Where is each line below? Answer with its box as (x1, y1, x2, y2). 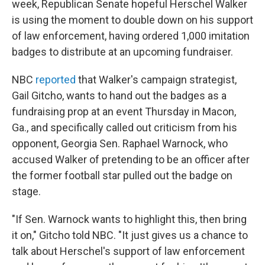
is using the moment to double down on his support (12, 14, 253, 26)
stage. (12, 185, 41, 198)
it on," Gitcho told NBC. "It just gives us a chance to (12, 229, 248, 241)
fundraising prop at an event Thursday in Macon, (12, 105, 236, 118)
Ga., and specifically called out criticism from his (12, 121, 237, 134)
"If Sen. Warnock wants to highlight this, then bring (12, 213, 247, 225)
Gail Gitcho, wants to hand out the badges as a (12, 89, 227, 102)
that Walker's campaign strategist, (76, 73, 237, 86)
